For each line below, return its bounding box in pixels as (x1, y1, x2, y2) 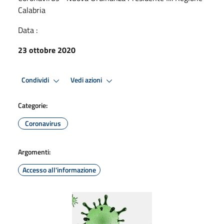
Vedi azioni (70, 74, 103, 86)
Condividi (21, 74, 50, 86)
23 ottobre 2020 (18, 43, 75, 56)
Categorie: (18, 99, 47, 110)
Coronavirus (25, 117, 61, 128)
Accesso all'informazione (22, 164, 96, 175)
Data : (18, 23, 37, 36)
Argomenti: (18, 146, 50, 157)
